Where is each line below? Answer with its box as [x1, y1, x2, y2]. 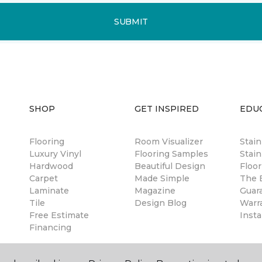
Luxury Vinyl [29, 149, 81, 159]
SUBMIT [113, 16, 149, 27]
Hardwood [29, 161, 73, 171]
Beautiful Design [135, 161, 205, 171]
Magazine [135, 185, 175, 196]
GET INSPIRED [135, 104, 199, 114]
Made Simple [135, 173, 189, 184]
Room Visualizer [135, 136, 203, 147]
